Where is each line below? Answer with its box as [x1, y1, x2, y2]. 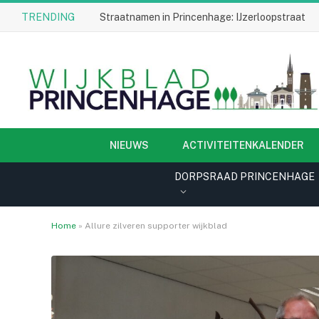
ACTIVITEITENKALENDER [182, 140, 304, 151]
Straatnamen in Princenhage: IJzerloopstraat [100, 11, 305, 23]
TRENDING [21, 11, 75, 23]
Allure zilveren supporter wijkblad [85, 221, 227, 231]
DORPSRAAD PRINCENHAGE [174, 171, 315, 182]
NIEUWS [110, 140, 150, 151]
